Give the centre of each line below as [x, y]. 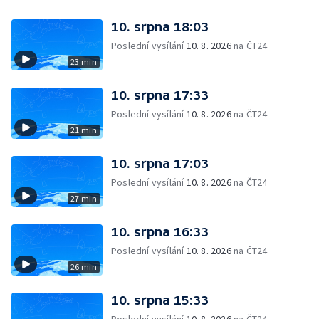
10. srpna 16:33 [160, 232]
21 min [83, 130]
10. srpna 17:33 [160, 95]
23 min [83, 62]
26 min [83, 267]
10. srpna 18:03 [160, 27]
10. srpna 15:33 [160, 300]
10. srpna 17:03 [160, 163]
